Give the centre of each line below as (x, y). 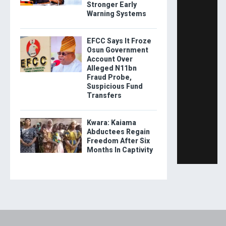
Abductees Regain (118, 132)
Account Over (109, 59)
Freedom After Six (118, 141)
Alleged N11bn (111, 68)
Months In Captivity (120, 150)
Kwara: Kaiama (111, 123)
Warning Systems (116, 14)
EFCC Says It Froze (119, 41)
